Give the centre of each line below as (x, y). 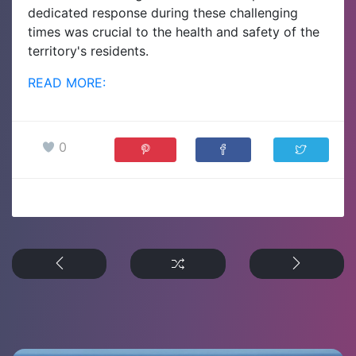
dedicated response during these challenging (163, 12)
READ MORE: (67, 82)
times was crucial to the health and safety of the (174, 31)
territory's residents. (88, 50)
